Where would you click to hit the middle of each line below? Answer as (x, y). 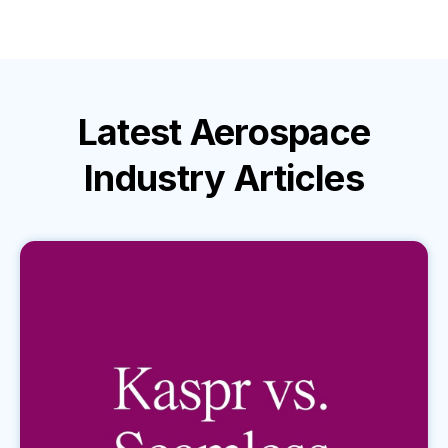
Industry (159, 178)
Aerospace (280, 132)
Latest (133, 132)
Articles (298, 178)
